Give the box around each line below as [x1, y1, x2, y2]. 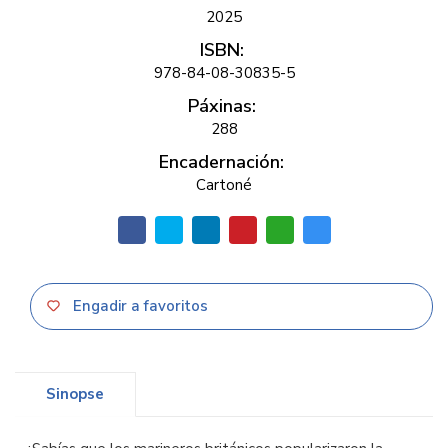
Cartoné [196, 175, 252, 195]
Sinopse [46, 384, 104, 404]
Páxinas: [187, 94, 256, 118]
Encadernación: [159, 150, 284, 174]
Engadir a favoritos [69, 296, 208, 316]
